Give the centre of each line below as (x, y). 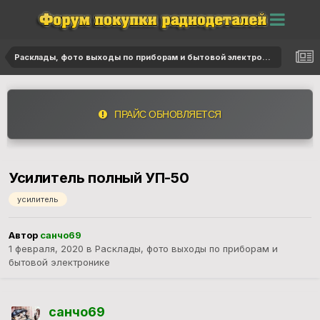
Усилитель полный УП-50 (99, 178)
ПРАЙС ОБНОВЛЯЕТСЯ (164, 114)
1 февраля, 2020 (46, 249)
